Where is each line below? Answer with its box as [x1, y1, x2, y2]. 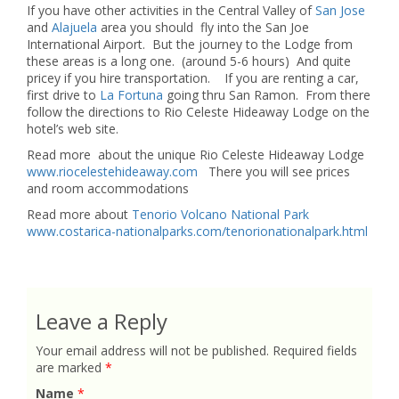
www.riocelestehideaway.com [27, 162, 198, 180]
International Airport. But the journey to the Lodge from [27, 35, 353, 53]
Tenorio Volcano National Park [132, 205, 309, 223]
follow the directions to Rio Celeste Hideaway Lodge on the [27, 102, 370, 120]
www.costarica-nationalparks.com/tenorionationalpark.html [27, 222, 368, 240]
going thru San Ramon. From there [163, 85, 370, 103]
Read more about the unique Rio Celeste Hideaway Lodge [27, 145, 371, 163]
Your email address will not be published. [36, 341, 269, 359]
